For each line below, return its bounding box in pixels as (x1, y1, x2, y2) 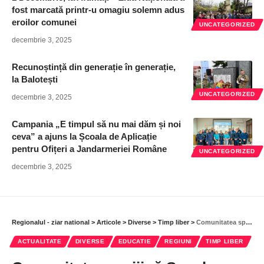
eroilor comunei (12, 17, 77, 28)
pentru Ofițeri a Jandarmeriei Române (12, 144, 167, 154)
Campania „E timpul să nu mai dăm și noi (12, 119, 181, 130)
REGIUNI (164, 238, 193, 245)
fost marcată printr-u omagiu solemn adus (12, 5, 184, 15)
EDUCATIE (118, 238, 151, 245)
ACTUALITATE (18, 238, 62, 245)
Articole (97, 219, 121, 226)
